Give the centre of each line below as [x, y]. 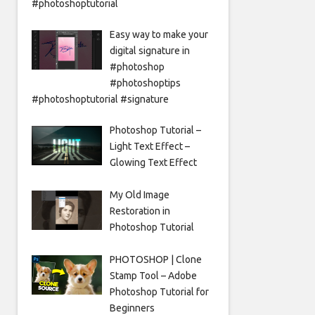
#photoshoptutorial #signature [100, 99]
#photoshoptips [145, 83]
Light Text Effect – [149, 147]
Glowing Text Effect [153, 163]
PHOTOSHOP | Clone [155, 260]
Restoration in [140, 211]
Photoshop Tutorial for [159, 292]
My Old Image [139, 195]
